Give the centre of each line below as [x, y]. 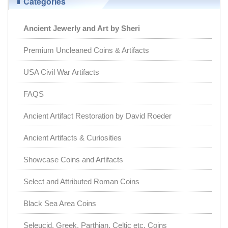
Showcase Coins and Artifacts [73, 160]
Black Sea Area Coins [60, 204]
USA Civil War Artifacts [61, 72]
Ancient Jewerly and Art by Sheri [82, 28]
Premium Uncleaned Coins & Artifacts [86, 50]
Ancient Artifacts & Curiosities [73, 138]
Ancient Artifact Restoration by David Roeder [97, 116]
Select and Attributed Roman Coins [81, 182]
